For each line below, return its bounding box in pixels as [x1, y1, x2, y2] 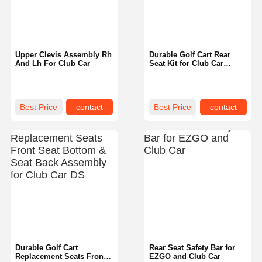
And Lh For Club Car [15, 58, 91, 68]
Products [89, 222, 122, 232]
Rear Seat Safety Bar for [149, 243, 235, 253]
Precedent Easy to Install [149, 67, 239, 77]
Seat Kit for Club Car [149, 58, 223, 68]
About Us [139, 222, 174, 232]
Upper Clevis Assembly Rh [15, 50, 112, 59]
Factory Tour [184, 222, 231, 232]
